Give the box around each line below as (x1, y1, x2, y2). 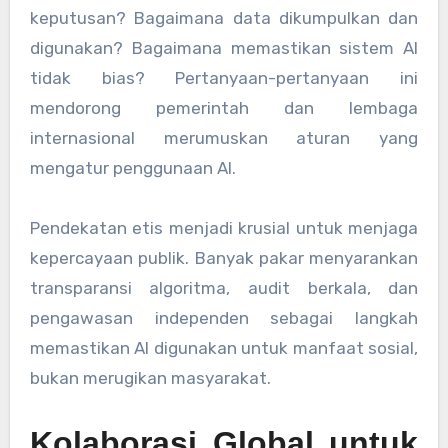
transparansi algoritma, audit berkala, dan (29, 277, 419, 298)
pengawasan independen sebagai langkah (29, 307, 419, 328)
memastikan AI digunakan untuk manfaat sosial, (29, 337, 419, 358)
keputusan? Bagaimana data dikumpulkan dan (29, 7, 419, 28)
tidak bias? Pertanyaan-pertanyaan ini (29, 67, 419, 88)
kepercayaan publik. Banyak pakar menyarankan (29, 247, 419, 268)
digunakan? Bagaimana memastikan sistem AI (29, 37, 419, 58)
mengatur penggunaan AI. (29, 157, 236, 178)
